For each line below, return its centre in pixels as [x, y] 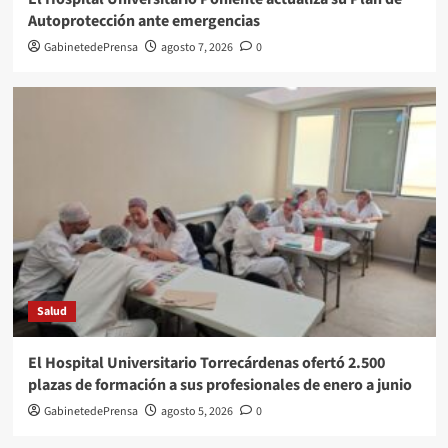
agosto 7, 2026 [196, 47]
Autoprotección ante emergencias [143, 20]
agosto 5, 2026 [196, 411]
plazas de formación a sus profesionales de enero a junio [219, 384]
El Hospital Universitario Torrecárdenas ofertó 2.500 [206, 362]
